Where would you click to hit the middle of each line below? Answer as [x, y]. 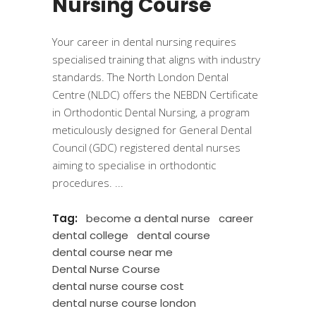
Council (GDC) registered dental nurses [146, 147]
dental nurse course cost [118, 286]
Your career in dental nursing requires [144, 42]
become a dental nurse [148, 218]
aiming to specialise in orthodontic [134, 165]
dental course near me [113, 252]
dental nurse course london [124, 303]
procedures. [84, 183]
